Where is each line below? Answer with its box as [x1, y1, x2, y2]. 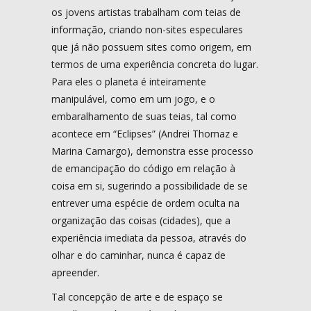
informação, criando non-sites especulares [51, 22, 243, 36]
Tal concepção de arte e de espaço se [51, 289, 223, 303]
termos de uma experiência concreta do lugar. [51, 57, 258, 71]
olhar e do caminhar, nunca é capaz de [51, 248, 226, 262]
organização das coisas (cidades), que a [51, 213, 230, 227]
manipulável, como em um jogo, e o [51, 92, 215, 106]
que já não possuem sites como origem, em [51, 40, 251, 53]
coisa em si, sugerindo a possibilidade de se [51, 178, 248, 192]
